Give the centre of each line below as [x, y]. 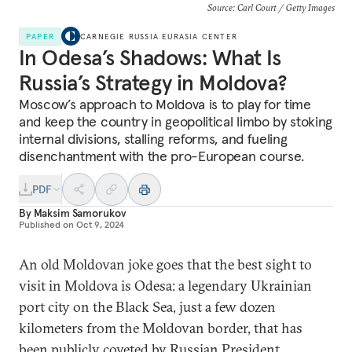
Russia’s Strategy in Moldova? [153, 83]
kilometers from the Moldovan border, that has [161, 328]
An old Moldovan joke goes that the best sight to [165, 264]
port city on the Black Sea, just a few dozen [147, 307]
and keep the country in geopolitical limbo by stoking [176, 121]
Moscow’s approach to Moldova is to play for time [165, 104]
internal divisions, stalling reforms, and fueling [153, 139]
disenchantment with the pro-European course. [161, 156]
